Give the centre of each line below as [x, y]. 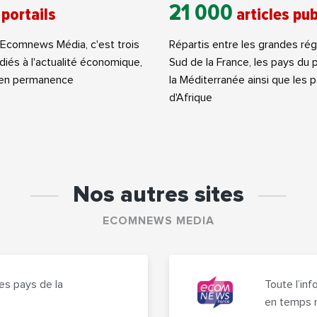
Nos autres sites [158, 196]
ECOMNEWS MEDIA [158, 221]
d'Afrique [191, 98]
